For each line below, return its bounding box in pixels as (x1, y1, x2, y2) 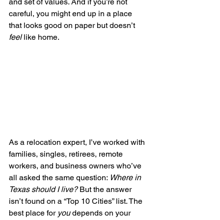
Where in (110, 172, 143, 182)
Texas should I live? (9, 184, 78, 194)
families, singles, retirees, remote (9, 149, 125, 159)
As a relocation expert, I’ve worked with (9, 137, 147, 147)
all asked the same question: (9, 172, 110, 182)
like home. (22, 32, 59, 42)
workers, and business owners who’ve (9, 161, 143, 170)
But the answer (78, 184, 134, 194)
